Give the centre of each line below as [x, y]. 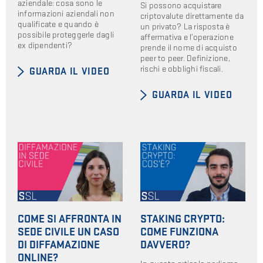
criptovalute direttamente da [192, 16]
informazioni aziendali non [66, 14]
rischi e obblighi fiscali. [182, 69]
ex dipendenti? [45, 45]
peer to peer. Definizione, [185, 58]
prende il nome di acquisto [189, 48]
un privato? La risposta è [185, 26]
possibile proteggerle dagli [66, 35]
